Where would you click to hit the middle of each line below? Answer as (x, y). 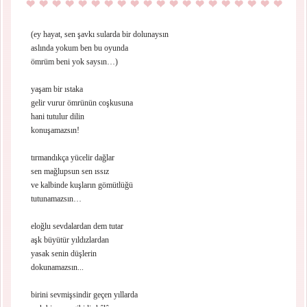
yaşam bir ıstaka (57, 89)
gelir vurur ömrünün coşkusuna (82, 103)
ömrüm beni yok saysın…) (74, 62)
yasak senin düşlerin (64, 254)
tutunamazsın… (56, 199)
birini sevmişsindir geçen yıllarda (84, 295)
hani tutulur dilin (58, 116)
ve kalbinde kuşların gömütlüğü (82, 185)
